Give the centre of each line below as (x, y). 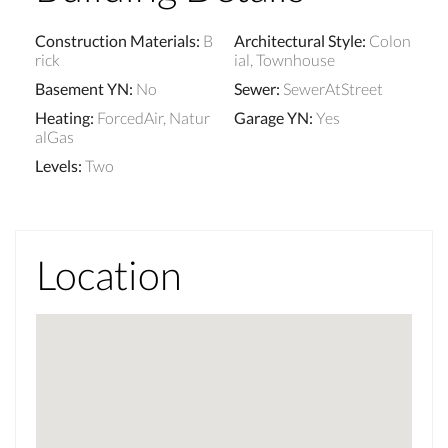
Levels (56, 165)
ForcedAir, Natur (153, 117)
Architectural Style (298, 40)
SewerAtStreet (333, 88)
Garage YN (271, 117)
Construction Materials (115, 40)
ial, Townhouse (284, 59)
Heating (62, 117)
